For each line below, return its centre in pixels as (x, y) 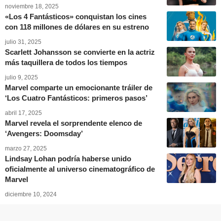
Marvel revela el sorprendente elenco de (74, 123)
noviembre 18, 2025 (32, 6)
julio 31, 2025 (23, 42)
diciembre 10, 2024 (31, 194)
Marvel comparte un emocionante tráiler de (79, 87)
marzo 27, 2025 (26, 148)
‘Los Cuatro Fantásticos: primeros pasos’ (76, 98)
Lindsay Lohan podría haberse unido (68, 158)
